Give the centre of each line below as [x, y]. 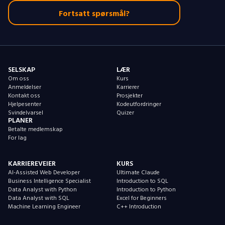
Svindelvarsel [26, 113]
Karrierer [128, 87]
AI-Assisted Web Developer [44, 173]
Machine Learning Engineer [44, 207]
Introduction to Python [146, 190]
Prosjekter [130, 96]
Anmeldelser [25, 87]
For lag [17, 138]
